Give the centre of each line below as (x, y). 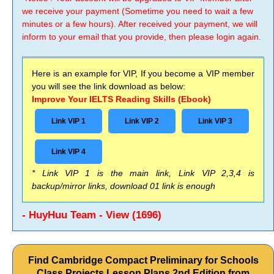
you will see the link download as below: (109, 86)
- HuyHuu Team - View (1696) (92, 215)
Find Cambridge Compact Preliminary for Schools (143, 260)
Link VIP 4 (68, 152)
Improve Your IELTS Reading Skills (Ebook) (121, 99)
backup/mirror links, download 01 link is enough (124, 186)
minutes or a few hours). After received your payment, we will (140, 24)
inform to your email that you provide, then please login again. (142, 37)
